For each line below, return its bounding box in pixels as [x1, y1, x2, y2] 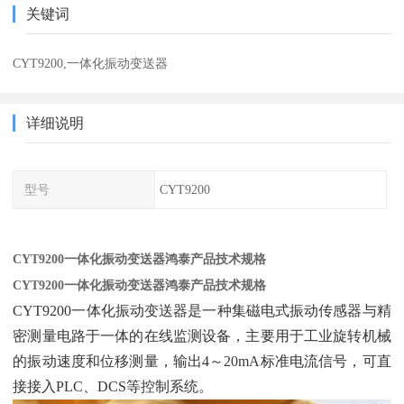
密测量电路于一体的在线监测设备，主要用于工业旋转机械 [13, 328, 391, 344]
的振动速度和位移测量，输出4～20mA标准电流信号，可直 [13, 353, 391, 370]
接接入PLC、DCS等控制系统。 [13, 379, 214, 395]
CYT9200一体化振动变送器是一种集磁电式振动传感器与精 [13, 303, 391, 319]
